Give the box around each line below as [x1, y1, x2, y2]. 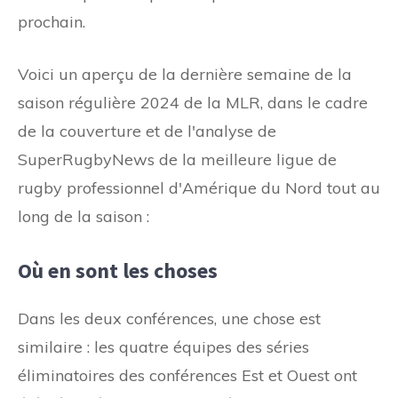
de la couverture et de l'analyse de [18, 120, 276, 141]
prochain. [18, 11, 85, 32]
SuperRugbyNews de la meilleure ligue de [18, 148, 337, 170]
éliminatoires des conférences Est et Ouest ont [18, 364, 357, 386]
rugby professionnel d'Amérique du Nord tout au [18, 177, 380, 198]
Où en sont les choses [18, 256, 218, 284]
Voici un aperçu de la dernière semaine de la [18, 63, 352, 84]
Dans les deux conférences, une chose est [18, 307, 321, 329]
